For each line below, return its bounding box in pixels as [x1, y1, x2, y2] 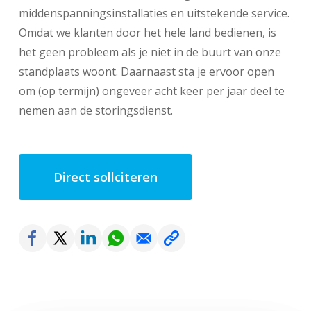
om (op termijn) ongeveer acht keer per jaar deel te [18, 83, 285, 99]
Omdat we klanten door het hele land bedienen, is [18, 25, 276, 40]
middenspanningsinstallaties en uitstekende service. [18, 6, 289, 21]
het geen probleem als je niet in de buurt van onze [18, 44, 281, 60]
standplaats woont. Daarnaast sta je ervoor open [18, 64, 274, 79]
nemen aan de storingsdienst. [18, 103, 173, 118]
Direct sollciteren [53, 169, 158, 185]
